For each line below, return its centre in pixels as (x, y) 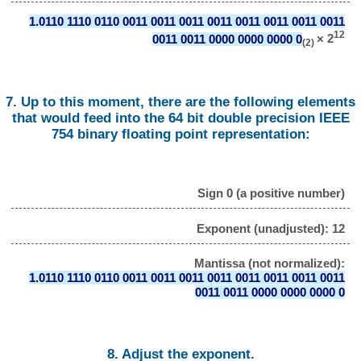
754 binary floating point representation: (180, 134)
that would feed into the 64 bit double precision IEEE (180, 118)
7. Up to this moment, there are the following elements (180, 102)
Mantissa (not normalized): (269, 263)
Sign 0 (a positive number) (271, 193)
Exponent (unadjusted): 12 (270, 228)
